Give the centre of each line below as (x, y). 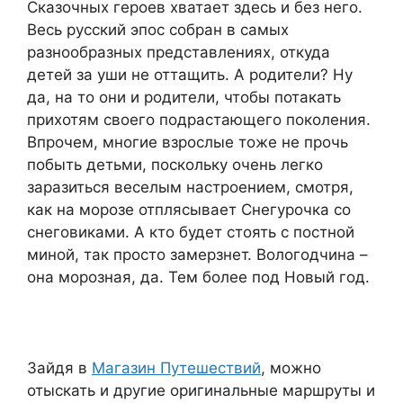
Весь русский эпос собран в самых (158, 29)
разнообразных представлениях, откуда (179, 52)
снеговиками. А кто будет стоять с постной (191, 232)
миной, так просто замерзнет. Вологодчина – (197, 254)
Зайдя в (59, 367)
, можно (291, 367)
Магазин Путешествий (176, 367)
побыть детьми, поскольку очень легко (175, 164)
